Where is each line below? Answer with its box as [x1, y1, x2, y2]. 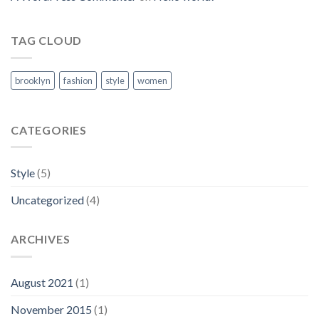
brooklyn [15, 74, 51, 86]
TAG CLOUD [11, 33, 83, 48]
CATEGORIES [11, 122, 87, 137]
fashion [63, 74, 93, 86]
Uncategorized [11, 193, 84, 207]
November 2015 [11, 302, 92, 316]
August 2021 [11, 275, 73, 289]
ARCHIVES [11, 232, 70, 246]
